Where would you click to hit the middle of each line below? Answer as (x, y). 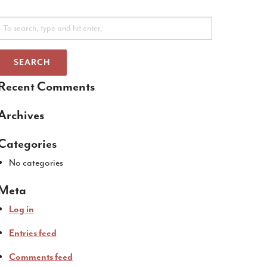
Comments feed (41, 257)
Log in (21, 210)
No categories (36, 163)
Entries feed (32, 234)
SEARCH (32, 63)
